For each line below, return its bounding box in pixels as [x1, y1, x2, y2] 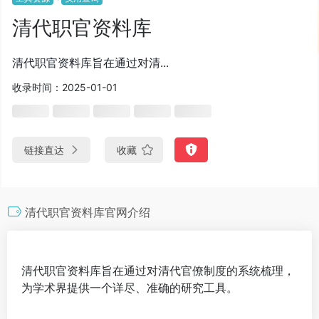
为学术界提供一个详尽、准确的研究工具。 [21, 280, 238, 295]
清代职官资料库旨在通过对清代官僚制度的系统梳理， [21, 263, 295, 278]
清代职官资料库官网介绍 [25, 204, 150, 219]
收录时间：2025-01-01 [12, 80, 117, 93]
